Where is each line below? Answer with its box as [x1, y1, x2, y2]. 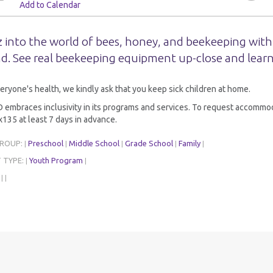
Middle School [68, 139, 119, 148]
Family [178, 139, 200, 148]
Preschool [27, 139, 63, 148]
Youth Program [29, 156, 83, 165]
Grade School [124, 139, 173, 148]
